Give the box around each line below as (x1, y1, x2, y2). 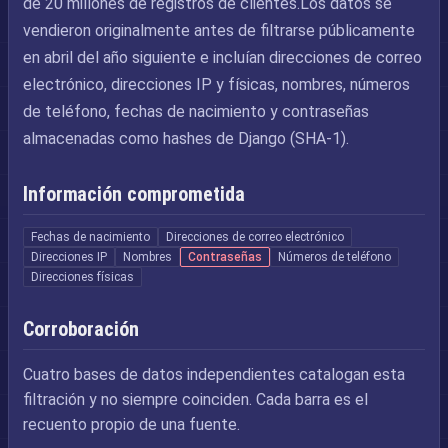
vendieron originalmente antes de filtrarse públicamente (23, 21, 415, 40)
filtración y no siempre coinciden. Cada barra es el (23, 390, 368, 409)
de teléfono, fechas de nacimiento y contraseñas (23, 102, 369, 121)
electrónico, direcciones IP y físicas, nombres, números (23, 75, 410, 94)
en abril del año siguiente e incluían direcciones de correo (23, 48, 422, 67)
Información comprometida (23, 182, 245, 206)
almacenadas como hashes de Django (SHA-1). (23, 129, 349, 148)
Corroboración (23, 317, 139, 341)
